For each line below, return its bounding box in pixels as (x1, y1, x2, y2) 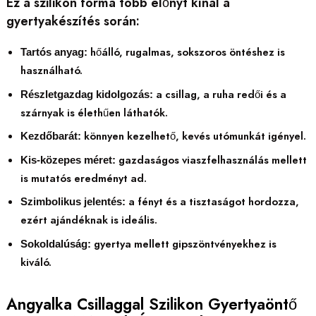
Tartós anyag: (20, 47, 87, 59)
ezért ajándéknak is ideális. (20, 212, 157, 229)
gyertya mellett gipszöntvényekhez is (90, 236, 276, 252)
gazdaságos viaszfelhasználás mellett (115, 152, 307, 168)
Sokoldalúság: (20, 238, 91, 250)
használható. (20, 63, 83, 79)
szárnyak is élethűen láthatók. (20, 104, 168, 121)
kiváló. (20, 254, 51, 270)
